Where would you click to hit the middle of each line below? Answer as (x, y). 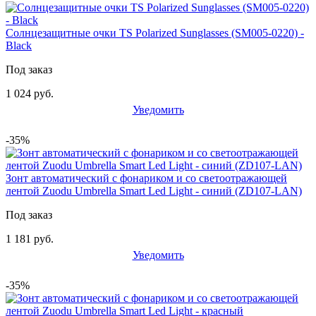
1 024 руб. (30, 93)
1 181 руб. (30, 238)
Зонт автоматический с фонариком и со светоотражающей (146, 178)
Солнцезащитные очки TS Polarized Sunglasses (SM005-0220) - (155, 32)
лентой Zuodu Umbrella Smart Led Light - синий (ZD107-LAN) (154, 190)
